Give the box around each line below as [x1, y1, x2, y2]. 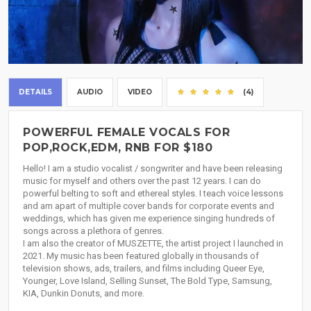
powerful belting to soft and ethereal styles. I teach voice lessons [23, 188, 283, 199]
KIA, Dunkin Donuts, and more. [23, 288, 144, 299]
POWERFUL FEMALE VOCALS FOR [23, 126, 230, 140]
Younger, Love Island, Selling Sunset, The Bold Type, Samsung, [23, 276, 272, 287]
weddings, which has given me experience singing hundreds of [23, 213, 275, 224]
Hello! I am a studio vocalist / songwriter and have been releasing [23, 163, 283, 174]
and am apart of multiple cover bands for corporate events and [23, 201, 274, 212]
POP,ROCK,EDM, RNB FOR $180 [23, 141, 212, 155]
